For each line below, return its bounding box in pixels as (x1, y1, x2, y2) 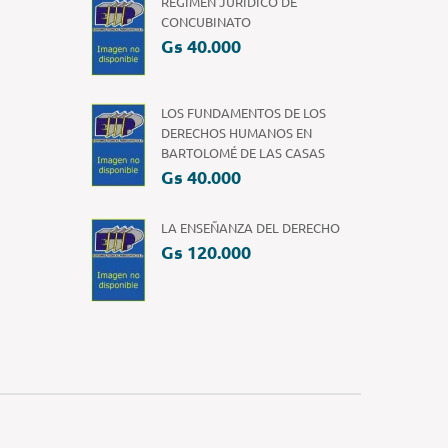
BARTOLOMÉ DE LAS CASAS (161, 144, 325, 161)
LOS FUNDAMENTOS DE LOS (161, 104, 326, 121)
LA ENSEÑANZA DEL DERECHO (161, 219, 340, 236)
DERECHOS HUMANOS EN (161, 124, 312, 141)
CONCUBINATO (161, 13, 251, 30)
